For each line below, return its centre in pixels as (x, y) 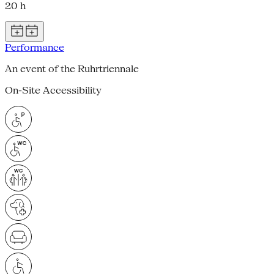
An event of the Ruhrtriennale (72, 68)
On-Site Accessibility (53, 90)
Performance (35, 47)
